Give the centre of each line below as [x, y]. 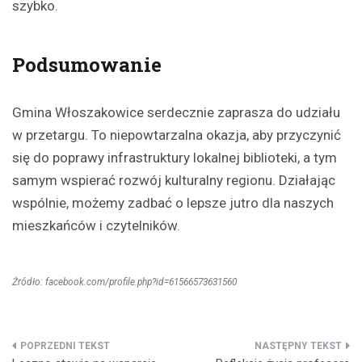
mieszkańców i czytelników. [96, 225]
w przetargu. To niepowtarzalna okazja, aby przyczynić [177, 135]
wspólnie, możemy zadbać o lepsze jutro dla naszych [173, 202]
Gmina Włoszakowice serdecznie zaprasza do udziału [176, 112]
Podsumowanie [87, 64]
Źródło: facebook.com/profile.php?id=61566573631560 [124, 282]
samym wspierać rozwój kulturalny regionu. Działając [174, 180]
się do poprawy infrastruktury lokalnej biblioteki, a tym [175, 157]
